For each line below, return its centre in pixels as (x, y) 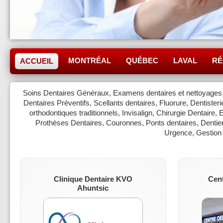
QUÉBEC (142, 60)
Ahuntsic (93, 188)
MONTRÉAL (90, 60)
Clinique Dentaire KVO (93, 179)
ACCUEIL (37, 61)
